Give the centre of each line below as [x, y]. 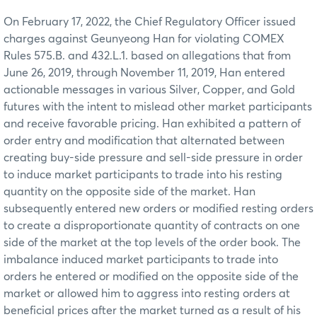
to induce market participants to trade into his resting [143, 174]
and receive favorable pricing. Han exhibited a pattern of [152, 123]
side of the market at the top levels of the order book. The [152, 242]
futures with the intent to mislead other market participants [158, 106]
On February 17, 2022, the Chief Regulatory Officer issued [150, 22]
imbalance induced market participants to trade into [141, 259]
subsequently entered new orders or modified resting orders [158, 208]
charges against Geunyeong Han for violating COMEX [144, 39]
